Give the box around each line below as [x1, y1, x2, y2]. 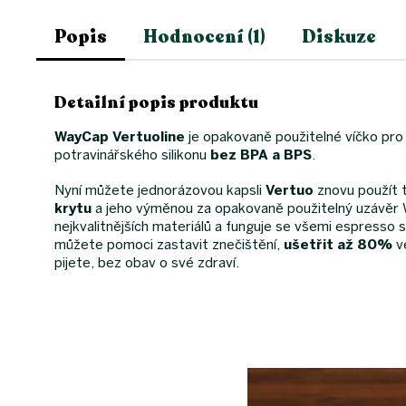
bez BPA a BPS [210, 146, 312, 163]
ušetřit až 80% [284, 236, 392, 253]
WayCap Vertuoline [54, 128, 185, 145]
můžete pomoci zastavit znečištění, [54, 236, 284, 253]
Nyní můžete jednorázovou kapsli [54, 181, 262, 198]
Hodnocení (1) [143, 24, 266, 49]
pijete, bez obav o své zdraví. [54, 254, 239, 271]
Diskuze [302, 24, 376, 49]
